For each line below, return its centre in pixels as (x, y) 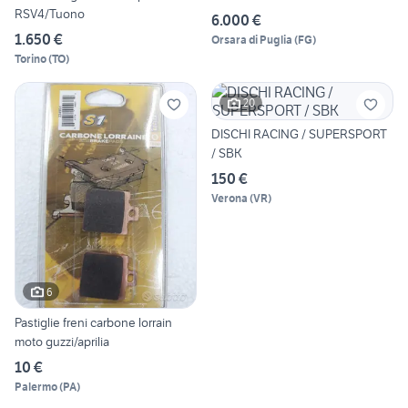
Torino (31, 58)
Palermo (36, 387)
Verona (229, 198)
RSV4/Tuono (50, 13)
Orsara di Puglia (252, 39)
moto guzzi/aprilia (62, 342)
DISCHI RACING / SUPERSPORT (299, 133)
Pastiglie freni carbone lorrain (93, 323)
